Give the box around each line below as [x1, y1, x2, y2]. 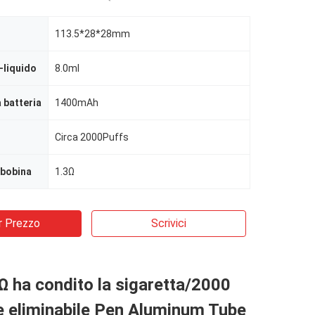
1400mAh [55, 97, 98, 108]
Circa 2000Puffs [55, 131, 129, 143]
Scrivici [151, 217, 186, 230]
